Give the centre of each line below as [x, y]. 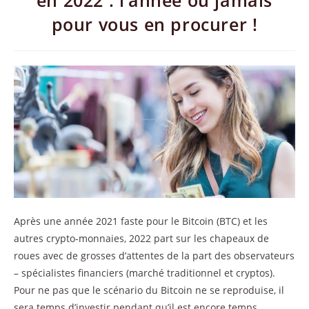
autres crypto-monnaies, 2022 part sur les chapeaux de [141, 238]
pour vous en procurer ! [154, 24]
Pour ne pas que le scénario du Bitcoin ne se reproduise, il [149, 290]
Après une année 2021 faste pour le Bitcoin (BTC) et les [141, 221]
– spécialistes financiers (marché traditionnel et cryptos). [144, 272]
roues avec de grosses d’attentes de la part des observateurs [154, 255]
